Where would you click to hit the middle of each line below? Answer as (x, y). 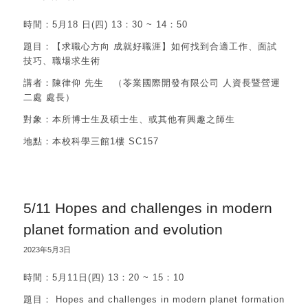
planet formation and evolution (123, 229)
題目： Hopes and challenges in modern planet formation (154, 299)
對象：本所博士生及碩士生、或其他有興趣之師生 (129, 119)
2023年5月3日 (47, 249)
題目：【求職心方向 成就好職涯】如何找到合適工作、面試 (150, 46)
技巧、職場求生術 (62, 60)
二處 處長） (49, 97)
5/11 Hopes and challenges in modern (147, 208)
